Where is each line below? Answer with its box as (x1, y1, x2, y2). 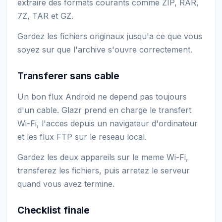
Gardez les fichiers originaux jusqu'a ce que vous (17, 31, 202, 41)
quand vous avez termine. (17, 178, 114, 189)
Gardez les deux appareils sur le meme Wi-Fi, (17, 152, 188, 162)
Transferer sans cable (17, 69, 119, 82)
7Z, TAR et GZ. (17, 10, 73, 21)
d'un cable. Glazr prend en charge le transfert (17, 105, 191, 115)
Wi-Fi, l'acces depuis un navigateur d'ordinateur (17, 118, 198, 128)
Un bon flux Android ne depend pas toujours (17, 91, 187, 102)
